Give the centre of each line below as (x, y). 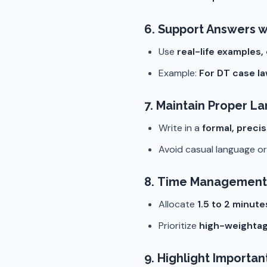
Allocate (178, 204)
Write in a (180, 128)
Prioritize (179, 226)
